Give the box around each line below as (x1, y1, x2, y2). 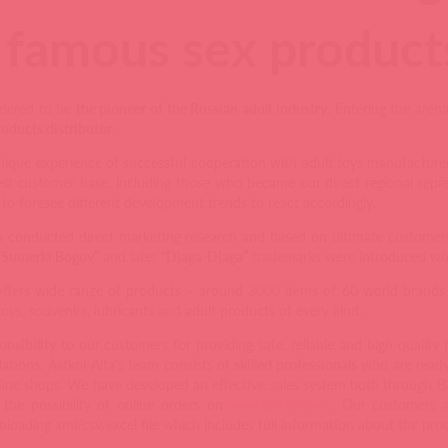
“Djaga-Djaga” (161, 248, 249, 265)
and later (99, 248, 162, 265)
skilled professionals (234, 356, 357, 373)
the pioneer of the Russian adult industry (75, 100, 328, 117)
